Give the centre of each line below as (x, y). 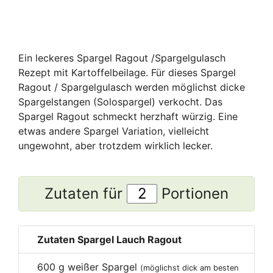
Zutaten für (86, 193)
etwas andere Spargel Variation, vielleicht (114, 131)
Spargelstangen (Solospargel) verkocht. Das (120, 101)
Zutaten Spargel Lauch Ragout (109, 239)
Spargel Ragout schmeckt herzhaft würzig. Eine (128, 116)
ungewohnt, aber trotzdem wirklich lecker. (115, 145)
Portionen (193, 193)
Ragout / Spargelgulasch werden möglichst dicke (132, 87)
